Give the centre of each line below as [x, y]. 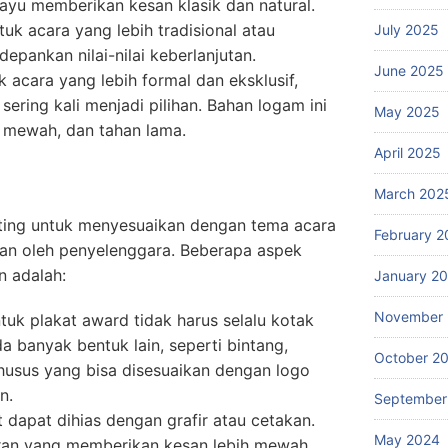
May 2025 [407, 111]
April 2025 [407, 152]
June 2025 [409, 70]
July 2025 [406, 29]
